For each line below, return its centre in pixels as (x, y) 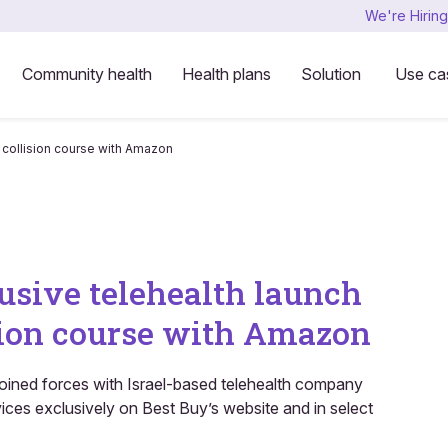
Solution (330, 73)
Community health (86, 73)
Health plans (226, 73)
